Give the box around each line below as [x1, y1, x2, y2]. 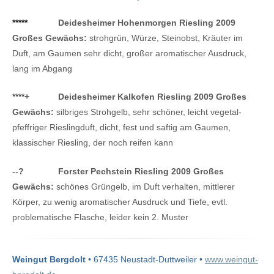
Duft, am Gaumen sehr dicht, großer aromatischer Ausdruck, [12, 48, 246, 58]
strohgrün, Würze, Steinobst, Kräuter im [87, 32, 243, 43]
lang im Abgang [12, 63, 72, 73]
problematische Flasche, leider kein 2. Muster [12, 212, 188, 223]
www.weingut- [205, 254, 258, 265]
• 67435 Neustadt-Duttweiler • [86, 254, 205, 265]
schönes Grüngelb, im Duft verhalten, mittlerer [54, 182, 235, 192]
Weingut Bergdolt [12, 254, 86, 265]
